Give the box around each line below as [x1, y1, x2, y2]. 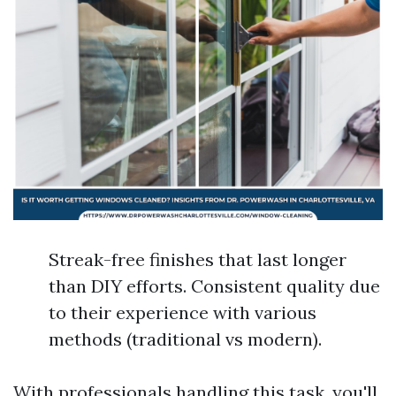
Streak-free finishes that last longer [49, 248, 346, 270]
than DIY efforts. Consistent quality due [49, 275, 380, 297]
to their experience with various [49, 301, 316, 324]
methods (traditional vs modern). [49, 328, 322, 350]
